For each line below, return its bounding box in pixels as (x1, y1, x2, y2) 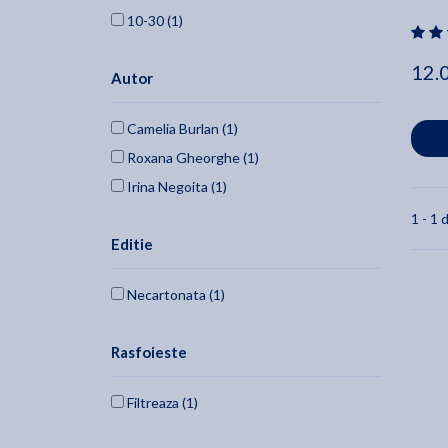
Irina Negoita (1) (124, 178, 227, 196)
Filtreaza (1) (124, 394, 198, 412)
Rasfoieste (111, 343, 187, 362)
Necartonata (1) (124, 286, 225, 304)
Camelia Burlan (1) (124, 120, 238, 138)
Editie (111, 235, 153, 254)
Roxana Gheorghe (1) (124, 149, 259, 167)
